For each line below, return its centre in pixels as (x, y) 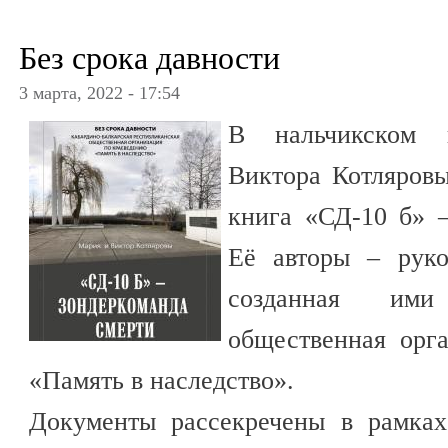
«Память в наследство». (165, 380)
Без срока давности (149, 57)
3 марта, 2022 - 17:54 (99, 92)
